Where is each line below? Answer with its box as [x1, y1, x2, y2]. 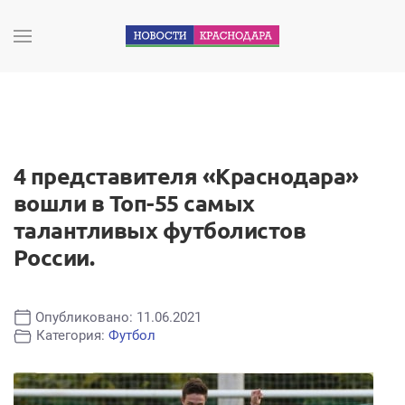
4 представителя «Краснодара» [14, 164, 359, 189]
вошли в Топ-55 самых [14, 191, 255, 216]
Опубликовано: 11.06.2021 [35, 309, 202, 326]
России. [14, 245, 95, 270]
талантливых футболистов [14, 218, 306, 243]
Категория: [36, 327, 108, 344]
